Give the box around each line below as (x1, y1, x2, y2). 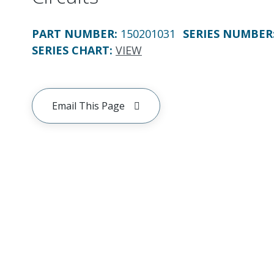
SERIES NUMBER (183, 26, 273, 41)
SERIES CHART (32, 43, 109, 57)
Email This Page (52, 99, 125, 113)
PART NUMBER (32, 26, 114, 41)
